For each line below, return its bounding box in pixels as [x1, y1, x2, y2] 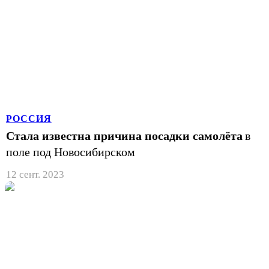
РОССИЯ [6, 113, 52, 124]
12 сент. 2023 [6, 168, 64, 180]
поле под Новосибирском [6, 145, 135, 159]
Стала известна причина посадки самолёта [6, 128, 243, 142]
